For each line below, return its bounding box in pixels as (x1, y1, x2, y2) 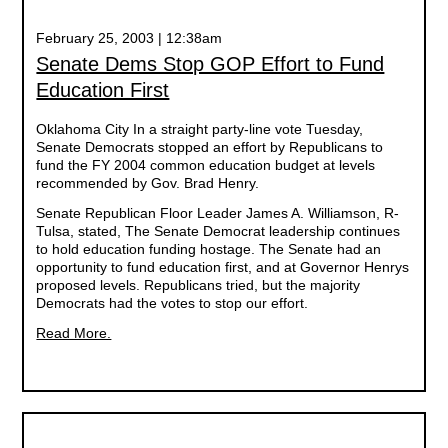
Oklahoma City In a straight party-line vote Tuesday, (36, 121, 364, 137)
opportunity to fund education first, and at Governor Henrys (36, 259, 410, 275)
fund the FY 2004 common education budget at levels (36, 157, 376, 173)
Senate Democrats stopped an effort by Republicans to (36, 139, 384, 155)
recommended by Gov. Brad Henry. (36, 175, 260, 191)
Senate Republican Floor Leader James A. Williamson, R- (36, 205, 400, 221)
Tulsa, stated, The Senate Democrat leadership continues (36, 223, 401, 239)
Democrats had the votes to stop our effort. (36, 295, 309, 311)
